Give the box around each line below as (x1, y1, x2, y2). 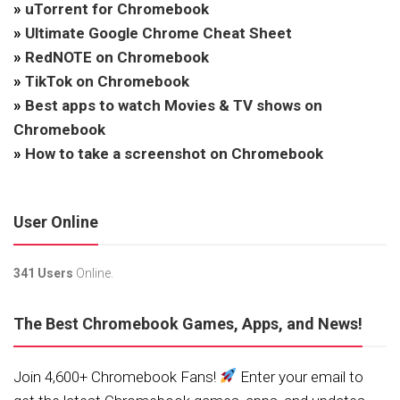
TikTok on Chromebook (25, 71, 189, 90)
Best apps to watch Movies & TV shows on (25, 96, 322, 114)
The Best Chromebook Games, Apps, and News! (13, 313, 362, 333)
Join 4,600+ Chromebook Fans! (13, 367, 220, 386)
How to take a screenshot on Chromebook (25, 144, 323, 162)
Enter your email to (237, 367, 364, 386)
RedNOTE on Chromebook (25, 47, 209, 66)
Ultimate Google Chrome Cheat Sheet (25, 23, 292, 42)
